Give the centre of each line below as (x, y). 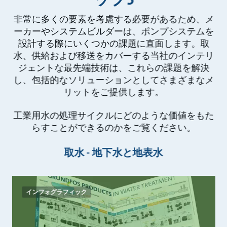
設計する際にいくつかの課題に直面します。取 (113, 44)
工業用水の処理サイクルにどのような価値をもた (113, 116)
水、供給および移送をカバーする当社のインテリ (113, 56)
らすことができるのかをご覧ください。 (113, 128)
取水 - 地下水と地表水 (113, 153)
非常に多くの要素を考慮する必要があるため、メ (113, 19)
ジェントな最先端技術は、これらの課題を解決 (113, 68)
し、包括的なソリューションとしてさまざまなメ (113, 80)
